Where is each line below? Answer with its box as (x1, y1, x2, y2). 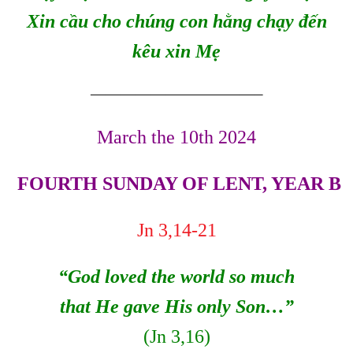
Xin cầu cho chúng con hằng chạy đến (26, 10, 327, 32)
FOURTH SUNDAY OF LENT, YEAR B (12, 173, 341, 194)
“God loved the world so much (58, 266, 295, 287)
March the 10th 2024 (97, 127, 256, 148)
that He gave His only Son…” (59, 295, 294, 317)
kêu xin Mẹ (132, 40, 221, 61)
